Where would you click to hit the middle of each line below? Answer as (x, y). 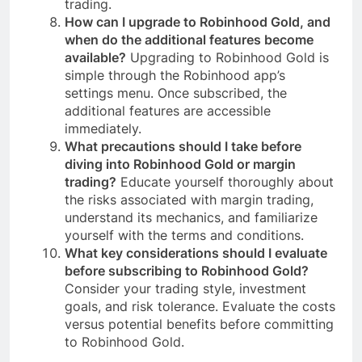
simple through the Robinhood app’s (175, 76)
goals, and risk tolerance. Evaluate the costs (200, 307)
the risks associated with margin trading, (189, 200)
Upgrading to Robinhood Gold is (227, 58)
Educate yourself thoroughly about (225, 182)
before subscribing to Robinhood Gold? (187, 271)
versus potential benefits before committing (199, 324)
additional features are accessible (168, 111)
